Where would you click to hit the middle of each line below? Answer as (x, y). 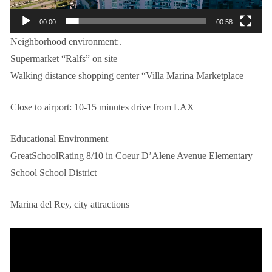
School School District (53, 172)
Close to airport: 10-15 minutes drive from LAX (102, 107)
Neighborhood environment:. (66, 41)
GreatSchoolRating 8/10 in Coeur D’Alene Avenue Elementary (131, 155)
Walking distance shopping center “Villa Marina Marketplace (127, 75)
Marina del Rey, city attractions (70, 204)
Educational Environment (59, 138)
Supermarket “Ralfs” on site (64, 58)
